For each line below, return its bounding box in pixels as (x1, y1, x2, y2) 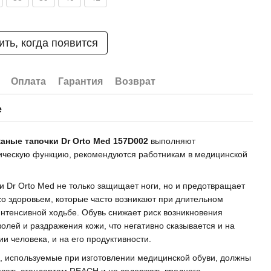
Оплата (11, 76, 47, 87)
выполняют (151, 136, 196, 146)
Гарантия (58, 76, 103, 87)
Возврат (115, 76, 156, 87)
